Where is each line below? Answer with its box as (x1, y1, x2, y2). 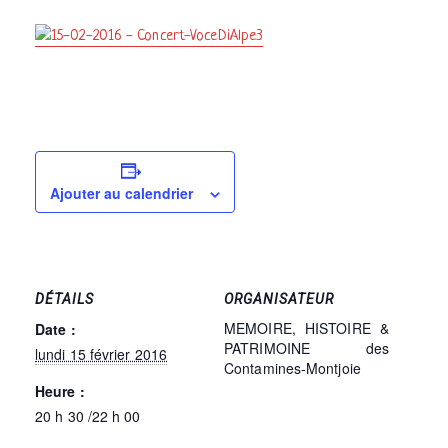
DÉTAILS (35, 290, 94, 307)
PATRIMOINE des (224, 337, 389, 358)
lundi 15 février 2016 (35, 343, 168, 364)
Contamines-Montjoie (224, 357, 361, 378)
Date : (35, 318, 76, 339)
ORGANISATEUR (224, 290, 334, 307)
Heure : (35, 380, 85, 401)
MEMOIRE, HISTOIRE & (224, 317, 389, 338)
